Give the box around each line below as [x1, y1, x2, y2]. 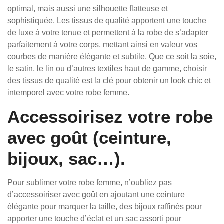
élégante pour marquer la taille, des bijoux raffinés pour [7, 202, 202, 211]
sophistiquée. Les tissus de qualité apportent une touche [7, 16, 206, 25]
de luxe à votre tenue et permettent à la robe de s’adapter [7, 28, 208, 37]
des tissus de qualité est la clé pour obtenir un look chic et [7, 76, 211, 85]
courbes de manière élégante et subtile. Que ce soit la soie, [7, 52, 216, 61]
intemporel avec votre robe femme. [7, 88, 129, 97]
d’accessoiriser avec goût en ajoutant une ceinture [7, 190, 185, 199]
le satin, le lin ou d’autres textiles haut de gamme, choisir [7, 64, 207, 73]
